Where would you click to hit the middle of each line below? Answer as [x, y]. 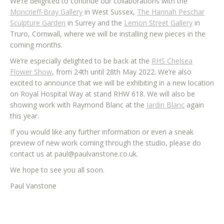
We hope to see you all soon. [57, 170]
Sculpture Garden [38, 23]
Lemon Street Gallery [158, 23]
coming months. [37, 45]
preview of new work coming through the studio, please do [105, 143]
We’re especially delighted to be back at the [81, 61]
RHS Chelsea [172, 61]
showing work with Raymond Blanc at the [78, 105]
